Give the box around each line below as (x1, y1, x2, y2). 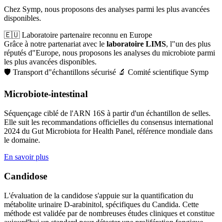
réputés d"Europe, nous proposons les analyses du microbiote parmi (4, 48, 215, 57)
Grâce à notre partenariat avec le (4, 39, 107, 48)
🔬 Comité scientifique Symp (118, 67, 209, 76)
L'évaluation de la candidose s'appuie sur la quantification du (4, 191, 193, 200)
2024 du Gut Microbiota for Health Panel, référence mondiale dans (4, 127, 213, 136)
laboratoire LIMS (107, 39, 166, 48)
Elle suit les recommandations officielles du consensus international (4, 118, 213, 127)
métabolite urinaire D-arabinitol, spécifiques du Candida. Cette (4, 200, 199, 209)
